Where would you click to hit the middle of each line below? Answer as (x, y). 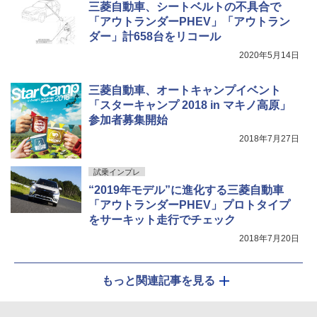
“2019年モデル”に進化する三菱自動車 (186, 190)
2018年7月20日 (269, 238)
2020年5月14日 (269, 55)
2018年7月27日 (269, 138)
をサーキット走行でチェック (162, 219)
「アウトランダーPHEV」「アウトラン (189, 21)
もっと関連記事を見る (158, 280)
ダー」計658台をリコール (155, 36)
